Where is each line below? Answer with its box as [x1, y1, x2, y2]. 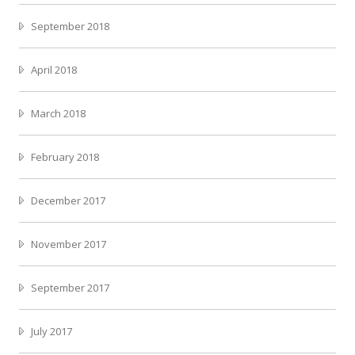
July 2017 [31, 323, 72, 338]
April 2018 [31, 62, 77, 77]
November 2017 [31, 236, 106, 251]
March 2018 [31, 105, 86, 120]
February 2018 [31, 149, 99, 164]
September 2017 [31, 280, 109, 295]
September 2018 [31, 18, 109, 33]
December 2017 [31, 193, 105, 208]
